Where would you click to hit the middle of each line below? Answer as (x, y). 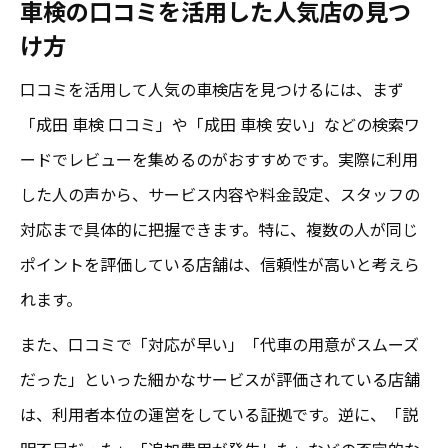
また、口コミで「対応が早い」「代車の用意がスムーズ (219, 343)
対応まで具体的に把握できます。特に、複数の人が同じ (219, 228)
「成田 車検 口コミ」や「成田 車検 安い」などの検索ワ (220, 123)
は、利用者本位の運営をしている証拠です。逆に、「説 (219, 413)
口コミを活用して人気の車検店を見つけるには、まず (212, 88)
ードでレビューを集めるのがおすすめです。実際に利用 (219, 158)
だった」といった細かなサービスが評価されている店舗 (220, 378)
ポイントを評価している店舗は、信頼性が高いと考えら (220, 263)
